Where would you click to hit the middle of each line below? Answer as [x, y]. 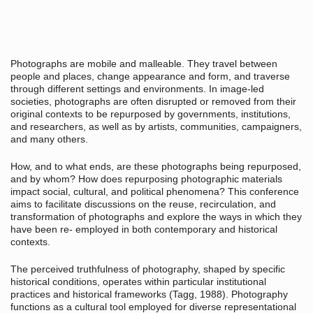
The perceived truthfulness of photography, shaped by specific [148, 269]
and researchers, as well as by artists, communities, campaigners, [156, 127]
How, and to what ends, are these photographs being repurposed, [156, 167]
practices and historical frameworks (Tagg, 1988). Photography [149, 294]
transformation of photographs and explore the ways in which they [156, 217]
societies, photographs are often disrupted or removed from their [153, 102]
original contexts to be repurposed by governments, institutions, [151, 114]
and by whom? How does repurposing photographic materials [146, 179]
